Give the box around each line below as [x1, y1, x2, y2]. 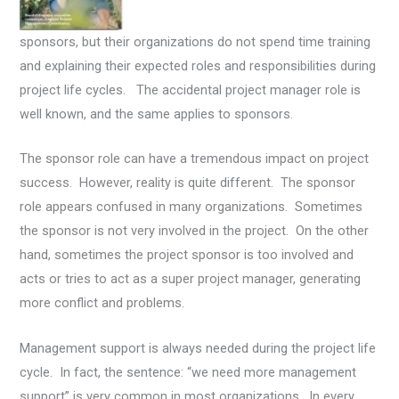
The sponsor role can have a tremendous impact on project [20, 151, 370, 167]
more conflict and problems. [20, 295, 185, 312]
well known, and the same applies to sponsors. [20, 106, 294, 123]
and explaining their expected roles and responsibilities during [20, 58, 377, 75]
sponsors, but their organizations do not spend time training [20, 34, 371, 51]
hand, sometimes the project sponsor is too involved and [20, 247, 354, 264]
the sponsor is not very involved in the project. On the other [20, 223, 370, 240]
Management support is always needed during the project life [20, 339, 377, 356]
